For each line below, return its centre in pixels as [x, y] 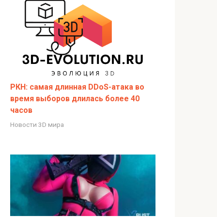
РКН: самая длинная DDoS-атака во [77, 87]
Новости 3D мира [37, 124]
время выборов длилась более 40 [75, 98]
